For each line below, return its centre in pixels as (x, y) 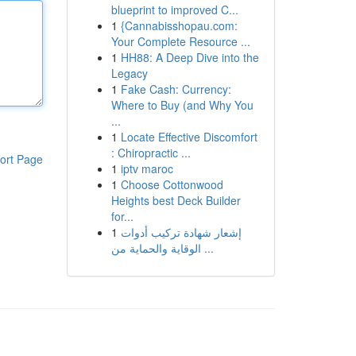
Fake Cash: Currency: (176, 89)
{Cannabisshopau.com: (179, 25)
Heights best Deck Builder (176, 200)
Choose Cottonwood (172, 184)
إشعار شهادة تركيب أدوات (181, 232)
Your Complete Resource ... (180, 41)
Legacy (129, 73)
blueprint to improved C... (174, 10)
